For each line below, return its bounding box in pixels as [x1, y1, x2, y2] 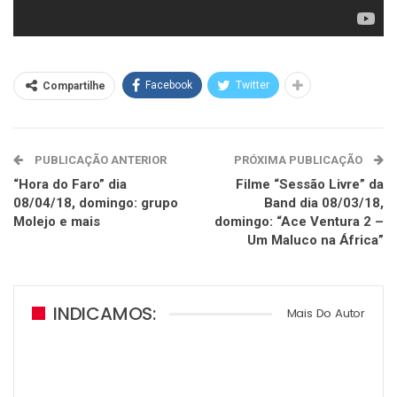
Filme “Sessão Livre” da [236, 175, 384, 192]
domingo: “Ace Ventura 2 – [214, 213, 384, 230]
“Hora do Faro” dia [13, 175, 127, 192]
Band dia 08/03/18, [264, 194, 384, 211]
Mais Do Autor [286, 304, 365, 322]
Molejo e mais [13, 213, 100, 230]
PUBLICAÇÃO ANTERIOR [32, 152, 167, 167]
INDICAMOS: [53, 300, 156, 326]
